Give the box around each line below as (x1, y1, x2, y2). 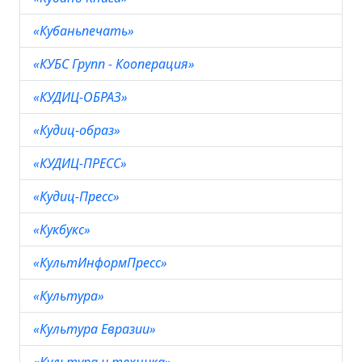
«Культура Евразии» (33, 320, 159, 338)
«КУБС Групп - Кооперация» (33, 55, 198, 73)
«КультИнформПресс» (33, 254, 170, 271)
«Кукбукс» (33, 221, 94, 238)
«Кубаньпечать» (33, 22, 137, 40)
